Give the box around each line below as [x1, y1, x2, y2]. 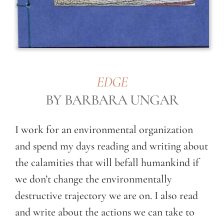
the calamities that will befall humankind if [15, 156, 199, 169]
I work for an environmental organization [15, 123, 193, 136]
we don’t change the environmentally [15, 172, 172, 186]
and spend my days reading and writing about [15, 139, 208, 153]
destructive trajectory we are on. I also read [15, 189, 198, 202]
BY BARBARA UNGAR [45, 91, 178, 109]
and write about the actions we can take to [15, 205, 194, 219]
